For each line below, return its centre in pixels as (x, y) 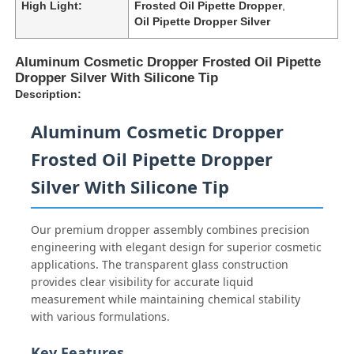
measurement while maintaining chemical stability (166, 299)
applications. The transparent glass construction (160, 264)
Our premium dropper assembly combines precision (171, 229)
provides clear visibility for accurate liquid (143, 281)
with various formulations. (101, 316)
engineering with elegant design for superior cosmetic (177, 247)
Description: (49, 94)
